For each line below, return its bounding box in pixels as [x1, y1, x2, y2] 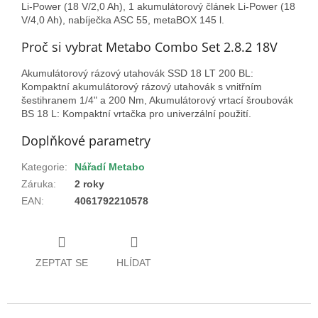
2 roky [75, 177, 104, 190]
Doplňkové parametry [21, 131, 150, 149]
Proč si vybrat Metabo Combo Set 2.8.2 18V [21, 38, 278, 55]
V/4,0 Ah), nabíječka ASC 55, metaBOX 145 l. [21, 13, 224, 26]
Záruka [21, 177, 53, 190]
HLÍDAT [116, 257, 151, 269]
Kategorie [21, 160, 65, 172]
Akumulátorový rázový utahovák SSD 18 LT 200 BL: [21, 67, 253, 79]
